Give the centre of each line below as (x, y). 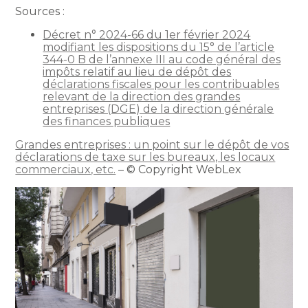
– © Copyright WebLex (179, 169)
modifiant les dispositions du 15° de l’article (159, 47)
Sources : (40, 11)
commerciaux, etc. (66, 169)
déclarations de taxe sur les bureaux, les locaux (145, 157)
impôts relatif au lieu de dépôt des (137, 71)
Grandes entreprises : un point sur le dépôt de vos (152, 144)
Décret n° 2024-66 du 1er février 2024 (147, 34)
